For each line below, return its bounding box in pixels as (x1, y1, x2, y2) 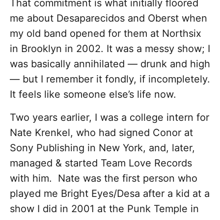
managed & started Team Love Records (10, 157, 192, 169)
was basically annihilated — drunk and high (10, 58, 210, 70)
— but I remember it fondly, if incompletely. (10, 73, 210, 85)
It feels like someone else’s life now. (10, 88, 176, 101)
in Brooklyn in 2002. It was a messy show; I (10, 43, 210, 55)
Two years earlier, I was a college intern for (10, 111, 209, 124)
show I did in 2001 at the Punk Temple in (10, 203, 199, 215)
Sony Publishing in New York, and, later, (10, 142, 195, 154)
